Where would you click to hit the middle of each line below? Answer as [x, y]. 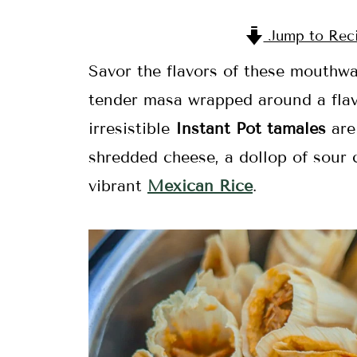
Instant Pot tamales [251, 128]
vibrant [118, 186]
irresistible [132, 128]
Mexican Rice [200, 186]
